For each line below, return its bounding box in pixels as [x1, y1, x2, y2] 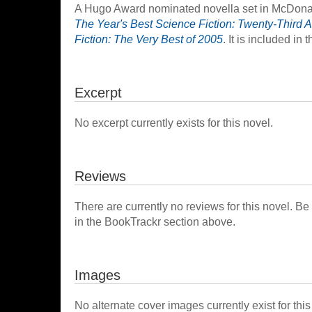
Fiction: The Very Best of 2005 [75, 33, 223, 45]
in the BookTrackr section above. [75, 216, 235, 228]
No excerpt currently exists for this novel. [75, 117, 273, 129]
